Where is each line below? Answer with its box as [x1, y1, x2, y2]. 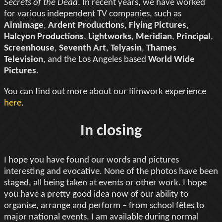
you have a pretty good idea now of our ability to [4, 189, 188, 199]
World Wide [148, 55, 195, 64]
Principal [176, 32, 211, 42]
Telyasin [111, 43, 142, 53]
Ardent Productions [48, 20, 124, 30]
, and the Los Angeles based [43, 55, 148, 64]
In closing [80, 123, 142, 140]
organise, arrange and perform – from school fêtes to [4, 201, 204, 211]
